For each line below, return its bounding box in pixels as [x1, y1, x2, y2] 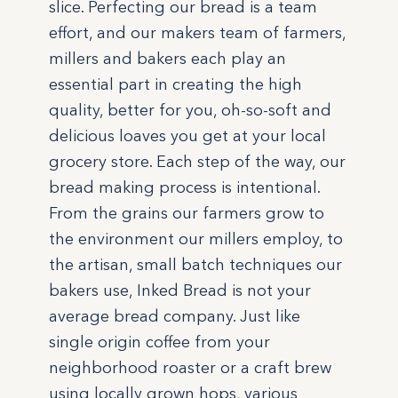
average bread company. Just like [49, 306, 301, 327]
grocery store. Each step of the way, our [49, 152, 346, 172]
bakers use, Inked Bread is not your [49, 281, 312, 301]
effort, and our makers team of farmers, [49, 23, 346, 44]
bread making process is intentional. [49, 178, 321, 198]
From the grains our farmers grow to [49, 203, 325, 224]
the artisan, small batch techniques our [49, 255, 343, 275]
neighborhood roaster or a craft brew [49, 358, 332, 378]
